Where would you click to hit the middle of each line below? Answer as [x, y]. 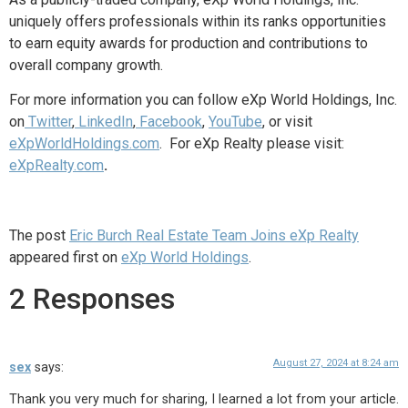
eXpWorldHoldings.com [84, 143]
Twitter [50, 121]
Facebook [171, 121]
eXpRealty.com [56, 165]
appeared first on [65, 257]
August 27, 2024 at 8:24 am [336, 363]
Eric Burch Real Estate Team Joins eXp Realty [214, 235]
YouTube [235, 121]
